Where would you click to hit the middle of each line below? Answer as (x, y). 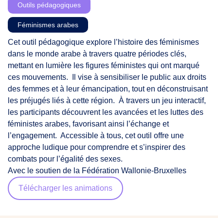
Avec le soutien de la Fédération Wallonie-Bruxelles (97, 171)
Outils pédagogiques (49, 5)
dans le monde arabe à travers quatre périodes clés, (97, 54)
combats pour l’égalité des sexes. (65, 159)
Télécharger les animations (65, 188)
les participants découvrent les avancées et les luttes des (106, 112)
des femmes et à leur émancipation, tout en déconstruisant (108, 89)
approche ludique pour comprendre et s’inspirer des (97, 147)
